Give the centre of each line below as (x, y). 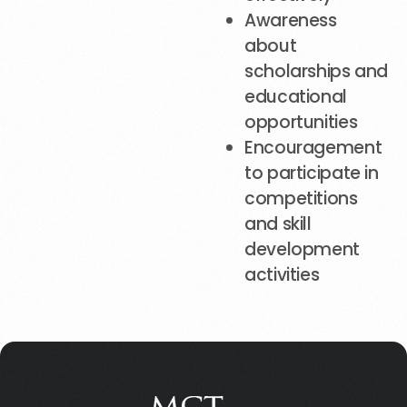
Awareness (291, 20)
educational (296, 97)
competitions (301, 199)
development (302, 249)
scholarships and (317, 71)
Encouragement (313, 148)
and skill (278, 224)
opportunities (301, 122)
